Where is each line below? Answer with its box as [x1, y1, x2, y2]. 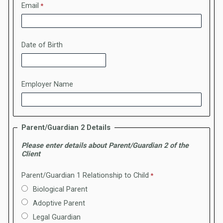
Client [21, 149, 40, 158]
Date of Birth [21, 40, 63, 49]
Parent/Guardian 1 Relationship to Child [21, 171, 149, 180]
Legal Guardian [33, 213, 81, 222]
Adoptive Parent [33, 199, 85, 208]
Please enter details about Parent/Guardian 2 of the [21, 141, 189, 150]
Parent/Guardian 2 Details [21, 123, 111, 132]
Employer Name [21, 80, 73, 89]
